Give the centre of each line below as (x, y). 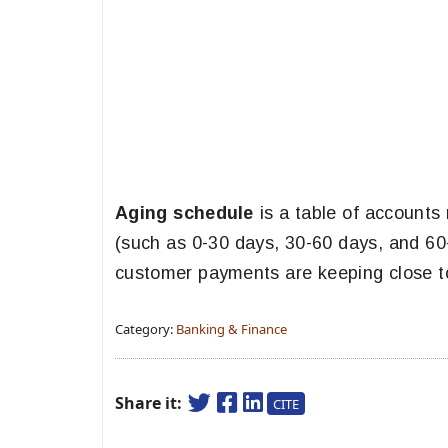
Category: (145, 329)
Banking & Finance (231, 329)
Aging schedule (184, 213)
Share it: (150, 403)
